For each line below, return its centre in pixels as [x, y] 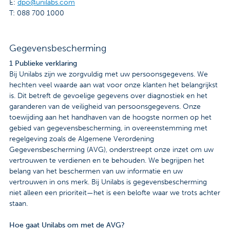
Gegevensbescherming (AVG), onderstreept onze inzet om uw [111, 150]
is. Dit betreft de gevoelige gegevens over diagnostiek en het [108, 96]
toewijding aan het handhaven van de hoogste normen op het [110, 118]
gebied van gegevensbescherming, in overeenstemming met [108, 128]
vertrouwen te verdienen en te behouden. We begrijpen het [107, 161]
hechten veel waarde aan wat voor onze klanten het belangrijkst [113, 85]
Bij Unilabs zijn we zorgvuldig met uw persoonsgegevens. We [109, 74]
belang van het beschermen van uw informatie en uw [96, 171]
